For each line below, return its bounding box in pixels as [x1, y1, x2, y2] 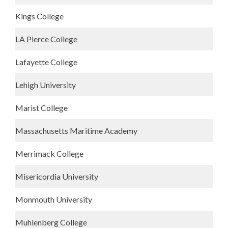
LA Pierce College [15, 34, 77, 44]
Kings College [15, 11, 64, 21]
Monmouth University [15, 194, 92, 204]
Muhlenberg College [15, 217, 87, 227]
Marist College [15, 103, 68, 112]
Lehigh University [15, 80, 76, 90]
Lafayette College [15, 57, 77, 67]
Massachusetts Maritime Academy [15, 126, 137, 135]
